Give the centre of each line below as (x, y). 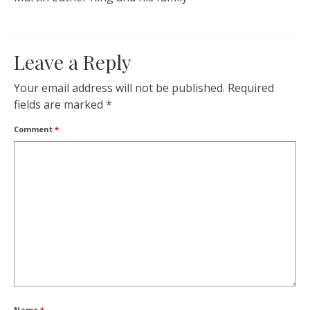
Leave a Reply (73, 62)
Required (251, 88)
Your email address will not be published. (119, 88)
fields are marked (60, 105)
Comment (34, 129)
